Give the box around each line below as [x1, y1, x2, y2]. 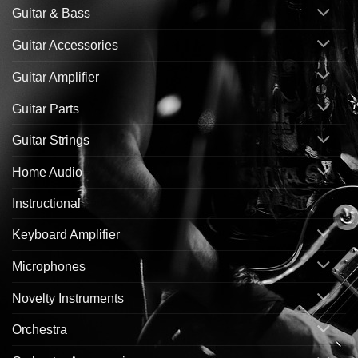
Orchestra [12, 323, 67, 337]
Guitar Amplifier [12, 70, 99, 84]
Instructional [12, 197, 81, 211]
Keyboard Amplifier [12, 227, 120, 241]
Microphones [12, 259, 86, 273]
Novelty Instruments [12, 291, 124, 305]
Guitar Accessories [12, 38, 118, 52]
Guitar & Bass [12, 6, 90, 21]
